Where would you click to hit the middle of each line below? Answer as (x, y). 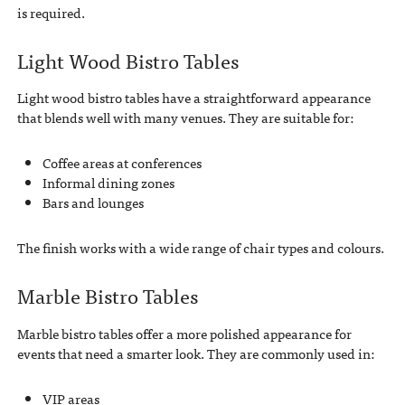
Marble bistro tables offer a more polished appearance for (184, 333)
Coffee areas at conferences (122, 163)
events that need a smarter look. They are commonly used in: (195, 353)
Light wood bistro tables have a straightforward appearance (193, 98)
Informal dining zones (108, 183)
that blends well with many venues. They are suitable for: (185, 118)
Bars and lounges (93, 203)
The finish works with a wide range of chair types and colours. (200, 248)
